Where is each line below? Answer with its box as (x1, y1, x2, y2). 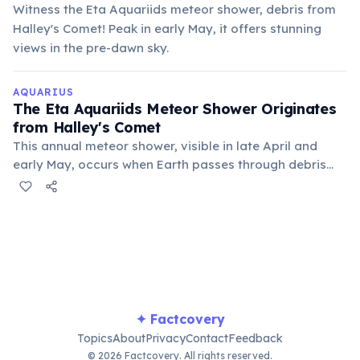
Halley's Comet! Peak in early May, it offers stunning (13, 21, 321, 36)
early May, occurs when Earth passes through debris (13, 157, 326, 172)
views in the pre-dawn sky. (13, 40, 169, 55)
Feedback (228, 331, 283, 346)
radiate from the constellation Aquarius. (13, 194, 253, 209)
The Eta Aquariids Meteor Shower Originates (13, 100, 337, 118)
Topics (77, 331, 112, 346)
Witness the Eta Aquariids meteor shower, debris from (13, 2, 336, 17)
